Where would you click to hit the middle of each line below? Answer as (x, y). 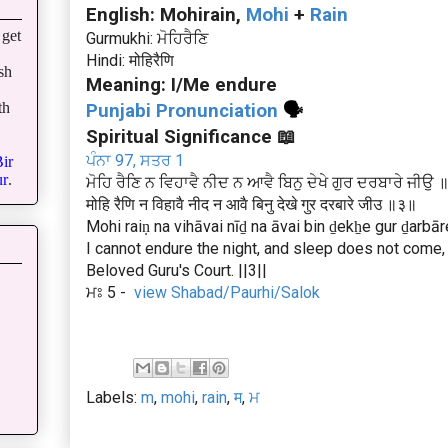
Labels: (113, 398)
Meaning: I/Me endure (181, 85)
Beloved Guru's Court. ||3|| (176, 271)
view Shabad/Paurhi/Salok (227, 293)
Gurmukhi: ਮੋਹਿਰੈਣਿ (147, 39)
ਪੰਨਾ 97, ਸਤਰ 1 (135, 161)
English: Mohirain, (166, 15)
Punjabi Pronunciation (182, 111)
